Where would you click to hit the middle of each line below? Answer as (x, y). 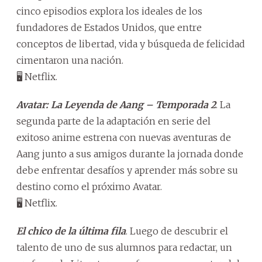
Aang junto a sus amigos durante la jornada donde (130, 154)
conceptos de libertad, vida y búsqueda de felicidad (131, 44)
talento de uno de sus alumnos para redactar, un (124, 248)
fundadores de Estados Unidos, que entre (109, 28)
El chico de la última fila (71, 231)
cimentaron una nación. (70, 61)
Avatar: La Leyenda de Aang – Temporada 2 (116, 105)
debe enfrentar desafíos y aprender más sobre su (127, 170)
